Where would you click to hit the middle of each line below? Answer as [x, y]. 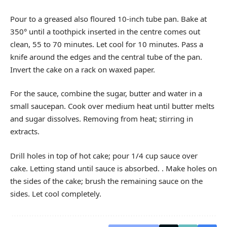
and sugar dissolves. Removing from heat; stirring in [102, 119]
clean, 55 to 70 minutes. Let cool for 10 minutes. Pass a [107, 44]
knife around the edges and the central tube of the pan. [106, 56]
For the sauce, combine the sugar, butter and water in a [106, 93]
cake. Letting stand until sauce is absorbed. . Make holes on [113, 168]
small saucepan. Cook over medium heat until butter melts [112, 106]
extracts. [25, 131]
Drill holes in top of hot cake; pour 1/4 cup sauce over [104, 155]
